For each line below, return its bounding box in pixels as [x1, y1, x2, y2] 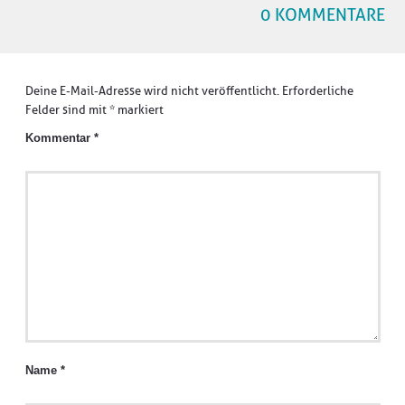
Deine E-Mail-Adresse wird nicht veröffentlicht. [24, 84, 279, 98]
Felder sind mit [24, 103, 109, 117]
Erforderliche [281, 84, 353, 98]
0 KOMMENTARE [259, 5, 385, 25]
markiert [114, 103, 164, 117]
